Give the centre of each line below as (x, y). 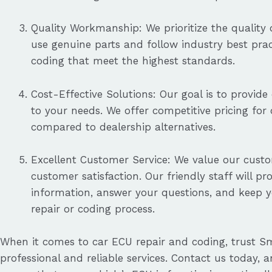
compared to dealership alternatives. (123, 127)
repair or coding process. (93, 209)
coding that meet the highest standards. (133, 61)
